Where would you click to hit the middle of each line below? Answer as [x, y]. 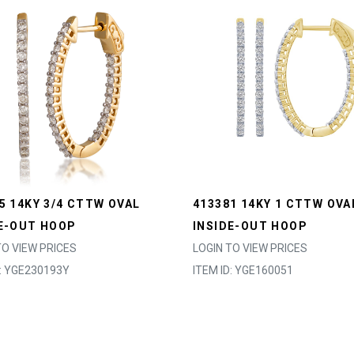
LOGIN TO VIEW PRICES [250, 248]
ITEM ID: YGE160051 [243, 270]
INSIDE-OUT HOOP [250, 226]
